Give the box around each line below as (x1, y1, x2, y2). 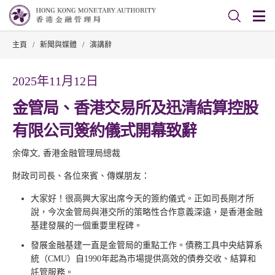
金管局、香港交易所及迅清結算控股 (12, 99, 258, 117)
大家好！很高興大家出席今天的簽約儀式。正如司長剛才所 (31, 194, 254, 203)
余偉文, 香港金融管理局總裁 (12, 149, 120, 158)
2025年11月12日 (12, 74, 98, 88)
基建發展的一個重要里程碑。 (31, 221, 142, 230)
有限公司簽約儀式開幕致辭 (12, 122, 196, 140)
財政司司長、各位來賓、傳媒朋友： (12, 171, 150, 180)
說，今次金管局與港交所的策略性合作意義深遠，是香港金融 (31, 207, 263, 217)
